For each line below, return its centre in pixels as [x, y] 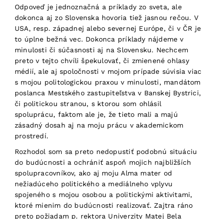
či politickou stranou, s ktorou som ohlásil [88, 104]
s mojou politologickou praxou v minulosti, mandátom [108, 82]
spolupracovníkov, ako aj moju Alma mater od [94, 173]
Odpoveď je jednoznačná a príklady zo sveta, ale [98, 7]
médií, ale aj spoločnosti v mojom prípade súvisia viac [108, 71]
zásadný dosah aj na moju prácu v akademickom [99, 125]
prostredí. [32, 136]
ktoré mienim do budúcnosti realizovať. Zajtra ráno [104, 205]
